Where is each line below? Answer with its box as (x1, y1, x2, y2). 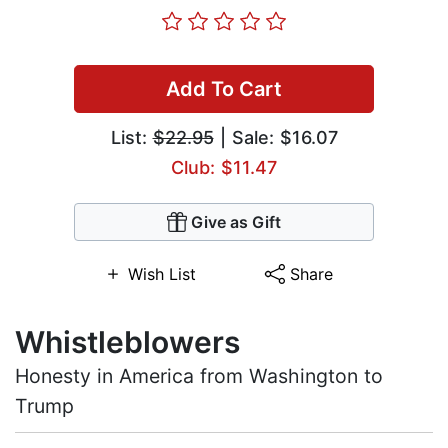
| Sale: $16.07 (213, 127, 338, 149)
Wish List (127, 264, 196, 285)
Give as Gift (191, 212, 281, 233)
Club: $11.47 (171, 157, 277, 179)
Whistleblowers (15, 324, 240, 361)
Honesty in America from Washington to (15, 364, 383, 389)
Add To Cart (166, 77, 282, 102)
